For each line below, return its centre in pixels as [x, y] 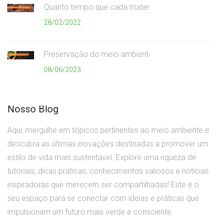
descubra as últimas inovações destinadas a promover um [108, 144]
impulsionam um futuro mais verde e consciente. [90, 212]
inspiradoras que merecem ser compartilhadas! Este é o [103, 185]
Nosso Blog [33, 109]
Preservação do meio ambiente [98, 54]
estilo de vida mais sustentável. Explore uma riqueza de [102, 158]
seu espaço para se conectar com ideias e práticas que [103, 199]
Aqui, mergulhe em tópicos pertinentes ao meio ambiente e [108, 130]
